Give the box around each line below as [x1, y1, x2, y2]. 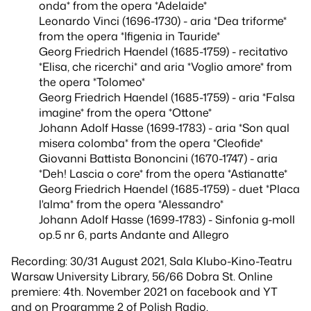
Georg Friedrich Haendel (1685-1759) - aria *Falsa [39, 89, 295, 105]
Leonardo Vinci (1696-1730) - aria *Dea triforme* [39, 12, 287, 28]
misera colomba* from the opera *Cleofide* [39, 135, 263, 151]
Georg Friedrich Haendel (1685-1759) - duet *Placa [39, 180, 300, 196]
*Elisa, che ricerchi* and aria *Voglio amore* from [39, 58, 292, 74]
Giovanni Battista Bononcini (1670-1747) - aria [39, 150, 278, 166]
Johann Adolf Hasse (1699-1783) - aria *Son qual [39, 119, 289, 135]
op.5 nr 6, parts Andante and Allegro [39, 226, 229, 242]
